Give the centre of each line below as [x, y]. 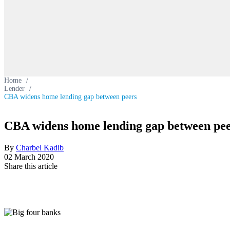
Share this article [31, 166]
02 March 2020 [29, 157]
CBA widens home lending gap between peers [70, 97]
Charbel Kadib [40, 147]
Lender [14, 89]
